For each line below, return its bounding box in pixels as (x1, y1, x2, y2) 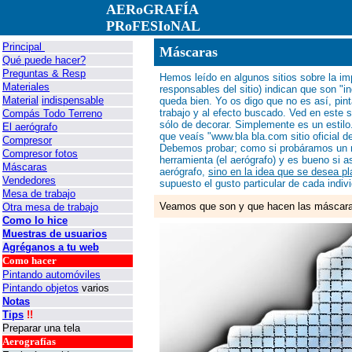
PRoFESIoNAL (106, 18, 200, 34)
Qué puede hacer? (2, 54, 86, 66)
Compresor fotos (2, 148, 78, 159)
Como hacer (2, 255, 57, 266)
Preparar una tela (2, 322, 80, 334)
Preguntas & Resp (2, 68, 86, 79)
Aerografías (2, 335, 56, 347)
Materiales (2, 81, 49, 93)
